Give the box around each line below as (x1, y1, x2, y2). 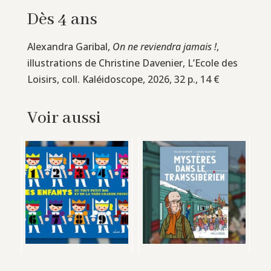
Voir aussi (27, 107, 101, 129)
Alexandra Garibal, (27, 39, 113, 53)
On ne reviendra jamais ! (112, 39, 217, 53)
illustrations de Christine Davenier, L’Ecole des (27, 56, 238, 70)
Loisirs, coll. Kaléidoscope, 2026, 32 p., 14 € (27, 72, 220, 86)
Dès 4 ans (27, 8, 97, 30)
